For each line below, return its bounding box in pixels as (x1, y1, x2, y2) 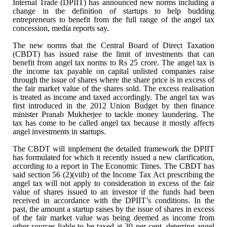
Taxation (182, 41, 215, 50)
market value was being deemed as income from (46, 213, 215, 222)
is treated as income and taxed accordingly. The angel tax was (12, 92, 215, 101)
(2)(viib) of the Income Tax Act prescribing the (60, 170, 215, 179)
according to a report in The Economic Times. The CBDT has (12, 161, 215, 170)
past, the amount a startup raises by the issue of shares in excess (12, 204, 215, 213)
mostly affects (166, 118, 215, 127)
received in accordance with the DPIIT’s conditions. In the (12, 196, 215, 205)
